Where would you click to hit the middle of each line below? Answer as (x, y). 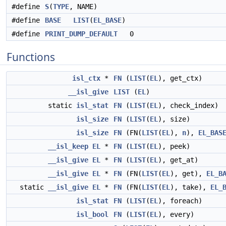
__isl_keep (68, 146)
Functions (31, 57)
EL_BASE (107, 20)
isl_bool (92, 214)
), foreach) (180, 201)
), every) (176, 214)
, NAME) (83, 7)
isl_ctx (86, 78)
